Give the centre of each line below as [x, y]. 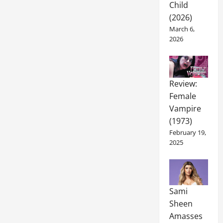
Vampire [185, 108]
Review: [183, 83]
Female [182, 96]
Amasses [186, 216]
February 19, [187, 132]
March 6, [182, 29]
